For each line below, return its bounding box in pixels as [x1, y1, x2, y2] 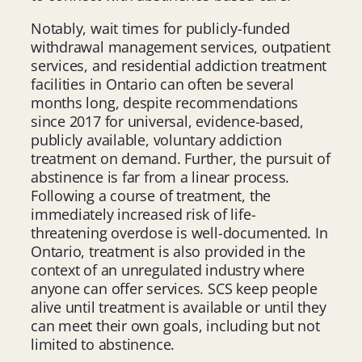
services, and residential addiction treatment [31, 55, 327, 75]
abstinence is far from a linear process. [31, 166, 290, 187]
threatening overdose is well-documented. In [31, 222, 328, 242]
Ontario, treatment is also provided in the [31, 241, 305, 261]
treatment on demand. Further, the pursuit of [31, 148, 330, 168]
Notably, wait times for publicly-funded [31, 18, 290, 38]
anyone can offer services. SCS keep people [31, 278, 318, 298]
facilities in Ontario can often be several [31, 74, 294, 94]
